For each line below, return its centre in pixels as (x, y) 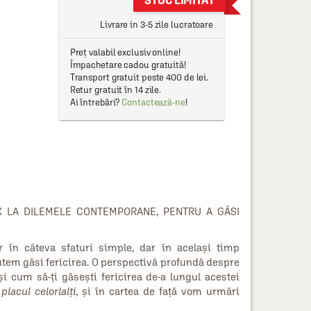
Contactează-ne (153, 102)
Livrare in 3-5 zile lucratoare (157, 25)
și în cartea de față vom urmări (159, 291)
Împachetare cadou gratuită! (128, 65)
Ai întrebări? (96, 102)
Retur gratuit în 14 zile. (116, 90)
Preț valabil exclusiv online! (125, 52)
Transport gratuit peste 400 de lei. (139, 77)
